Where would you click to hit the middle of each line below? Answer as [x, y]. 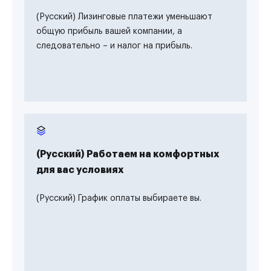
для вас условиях [80, 170]
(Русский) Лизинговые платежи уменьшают [124, 17]
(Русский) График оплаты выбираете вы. [119, 198]
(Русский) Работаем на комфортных [128, 154]
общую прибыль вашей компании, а [109, 31]
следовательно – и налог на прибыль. [114, 46]
